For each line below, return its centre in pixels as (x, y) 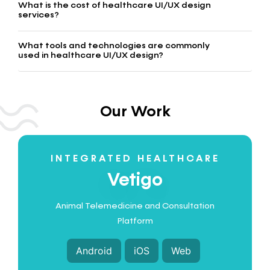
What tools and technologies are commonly (114, 46)
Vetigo (135, 181)
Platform (135, 221)
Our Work (135, 113)
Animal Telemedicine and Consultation (135, 206)
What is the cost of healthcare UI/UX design (115, 6)
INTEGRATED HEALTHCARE (135, 159)
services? (39, 15)
